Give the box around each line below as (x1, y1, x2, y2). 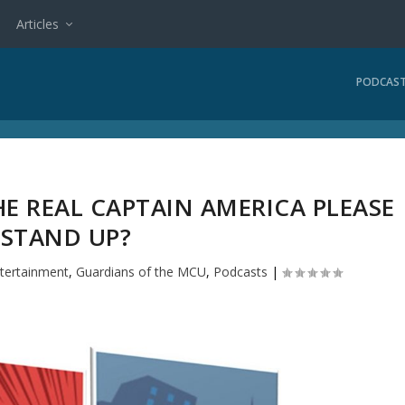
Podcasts (212, 263, 268, 281)
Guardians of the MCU (75, 263, 206, 281)
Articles (16, 14, 60, 33)
